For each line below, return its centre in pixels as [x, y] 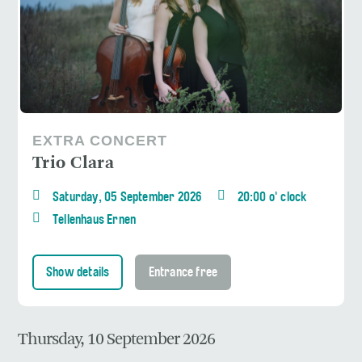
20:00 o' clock [272, 198]
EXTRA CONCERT [100, 140]
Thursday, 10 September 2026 [116, 339]
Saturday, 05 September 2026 [127, 198]
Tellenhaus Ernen [95, 220]
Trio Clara [73, 163]
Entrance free [183, 273]
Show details [78, 273]
